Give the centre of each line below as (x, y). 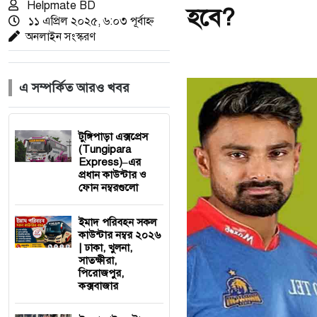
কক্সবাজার (98, 286)
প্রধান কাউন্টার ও (113, 175)
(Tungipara (105, 149)
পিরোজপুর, (101, 273)
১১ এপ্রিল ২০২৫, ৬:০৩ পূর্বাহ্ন (90, 21)
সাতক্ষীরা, (98, 260)
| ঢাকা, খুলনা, (105, 248)
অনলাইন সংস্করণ (60, 37)
